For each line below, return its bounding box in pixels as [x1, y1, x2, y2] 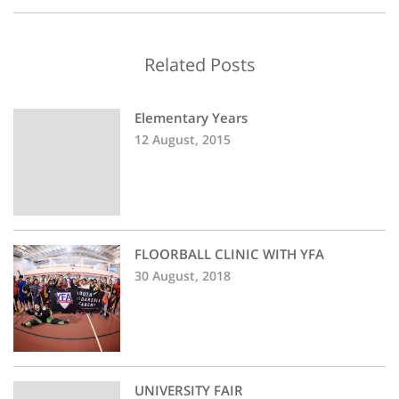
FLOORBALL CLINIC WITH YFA [134, 245, 324, 263]
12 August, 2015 [134, 131, 231, 148]
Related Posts [143, 53, 256, 77]
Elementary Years [134, 109, 248, 126]
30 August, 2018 [134, 267, 231, 284]
